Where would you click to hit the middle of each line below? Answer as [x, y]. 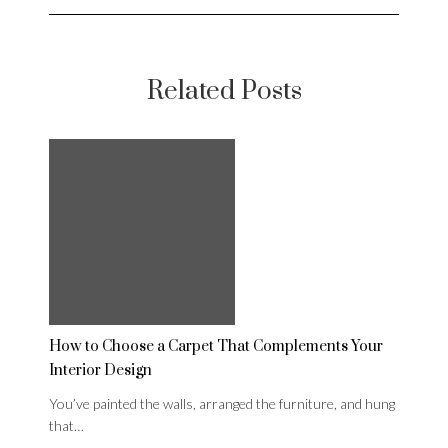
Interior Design [100, 371]
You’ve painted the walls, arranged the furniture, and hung [222, 404]
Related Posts [224, 92]
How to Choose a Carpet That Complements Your [216, 347]
